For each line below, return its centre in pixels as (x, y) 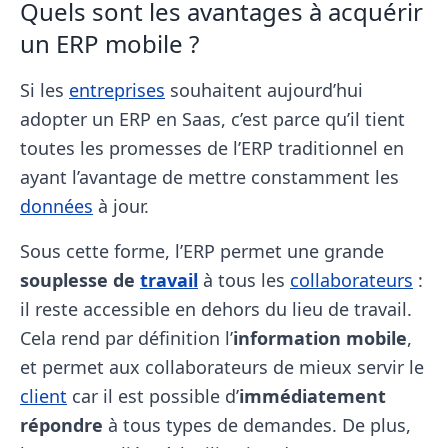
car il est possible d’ (153, 396)
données (56, 206)
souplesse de (80, 280)
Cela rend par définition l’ (126, 338)
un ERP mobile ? (109, 43)
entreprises (117, 90)
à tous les (244, 280)
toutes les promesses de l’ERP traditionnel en (212, 148)
